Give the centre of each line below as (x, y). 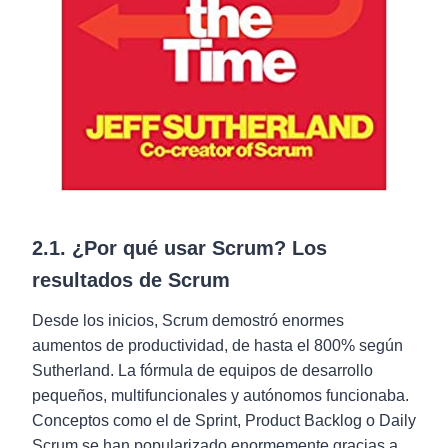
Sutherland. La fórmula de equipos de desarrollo (202, 370)
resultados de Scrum (131, 280)
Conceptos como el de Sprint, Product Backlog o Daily (224, 420)
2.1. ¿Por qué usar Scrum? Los (179, 248)
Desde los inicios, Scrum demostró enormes (188, 320)
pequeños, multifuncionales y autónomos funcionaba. (220, 395)
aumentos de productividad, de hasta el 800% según (217, 345)
